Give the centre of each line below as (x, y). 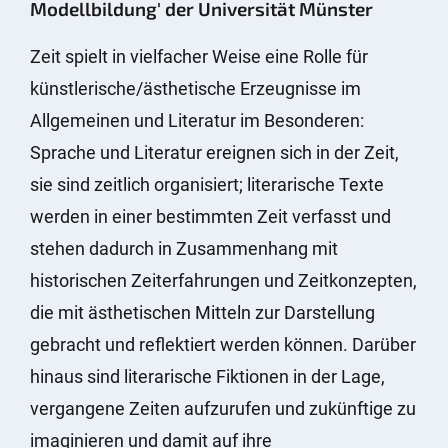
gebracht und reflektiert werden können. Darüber (223, 344)
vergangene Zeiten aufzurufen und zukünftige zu (223, 408)
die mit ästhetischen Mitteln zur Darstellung (202, 312)
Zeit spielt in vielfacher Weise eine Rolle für (199, 56)
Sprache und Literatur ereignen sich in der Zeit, (214, 152)
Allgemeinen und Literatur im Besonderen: (197, 120)
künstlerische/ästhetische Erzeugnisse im (195, 88)
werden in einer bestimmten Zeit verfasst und (210, 216)
